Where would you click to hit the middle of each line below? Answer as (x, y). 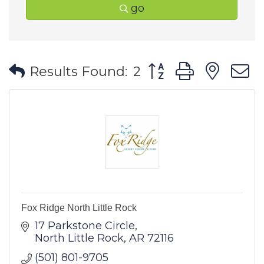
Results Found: (78, 71)
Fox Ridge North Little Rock (79, 208)
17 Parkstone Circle (85, 226)
